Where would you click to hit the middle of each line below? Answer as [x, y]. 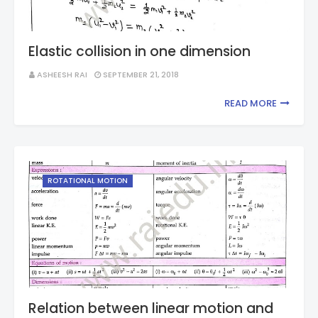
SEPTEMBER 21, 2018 [141, 75]
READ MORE [251, 103]
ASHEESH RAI [62, 75]
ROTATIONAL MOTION [88, 181]
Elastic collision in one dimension [139, 51]
